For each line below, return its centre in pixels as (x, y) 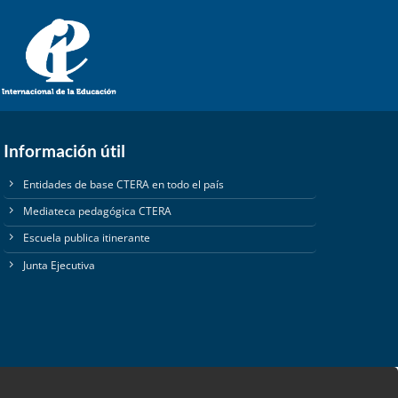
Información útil (65, 150)
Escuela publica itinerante (87, 238)
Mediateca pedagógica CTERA (98, 211)
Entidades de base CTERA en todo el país (124, 184)
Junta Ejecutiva (60, 265)
